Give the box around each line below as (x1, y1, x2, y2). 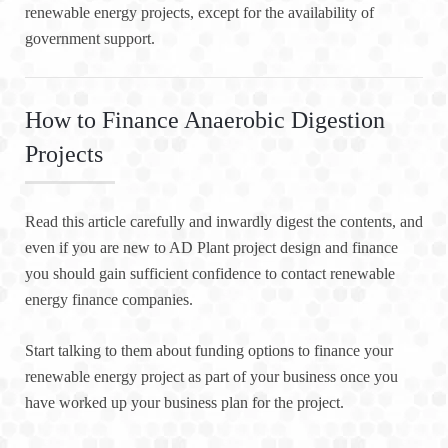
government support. (25, 30, 155, 48)
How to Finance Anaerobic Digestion (25, 107, 385, 134)
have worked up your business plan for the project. (25, 394, 344, 412)
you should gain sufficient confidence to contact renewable (25, 265, 395, 283)
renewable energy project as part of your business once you (25, 368, 398, 386)
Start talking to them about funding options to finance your (25, 342, 393, 360)
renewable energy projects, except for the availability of (25, 4, 374, 22)
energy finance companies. (25, 291, 193, 309)
